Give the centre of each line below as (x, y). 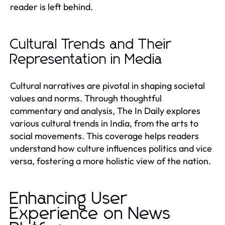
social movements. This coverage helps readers (104, 136)
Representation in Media (86, 60)
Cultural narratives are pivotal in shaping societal (107, 85)
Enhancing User (69, 199)
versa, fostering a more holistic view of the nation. (110, 161)
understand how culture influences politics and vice (111, 148)
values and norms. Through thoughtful (86, 98)
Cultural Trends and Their (91, 44)
